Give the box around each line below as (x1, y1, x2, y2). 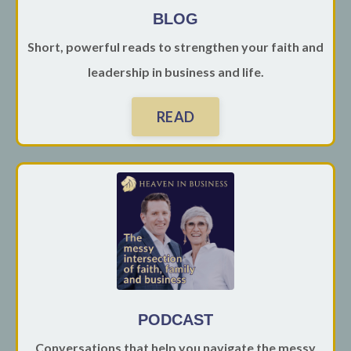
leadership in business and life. (87, 64, 264, 80)
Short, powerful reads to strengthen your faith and (27, 39, 324, 55)
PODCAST (138, 311, 213, 329)
